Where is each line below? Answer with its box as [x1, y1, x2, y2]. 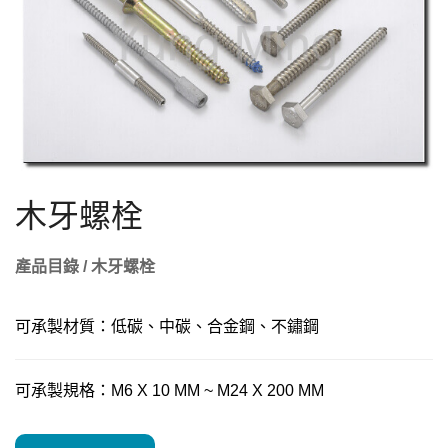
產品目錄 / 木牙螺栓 [15, 258, 155, 275]
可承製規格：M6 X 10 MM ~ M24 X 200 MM [15, 382, 324, 399]
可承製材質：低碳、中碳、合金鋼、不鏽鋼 [15, 318, 319, 335]
